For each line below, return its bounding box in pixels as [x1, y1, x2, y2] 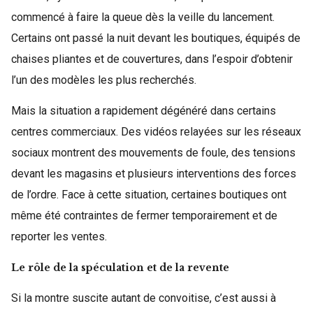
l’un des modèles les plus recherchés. [11, 73, 196, 87]
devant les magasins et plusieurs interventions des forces [11, 167, 296, 180]
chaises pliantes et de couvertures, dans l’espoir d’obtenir [11, 52, 293, 66]
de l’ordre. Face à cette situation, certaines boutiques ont [11, 188, 286, 201]
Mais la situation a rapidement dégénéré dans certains [11, 104, 276, 117]
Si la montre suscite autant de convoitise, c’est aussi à [11, 291, 276, 305]
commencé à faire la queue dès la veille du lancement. [11, 10, 275, 24]
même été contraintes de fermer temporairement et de [11, 209, 277, 222]
